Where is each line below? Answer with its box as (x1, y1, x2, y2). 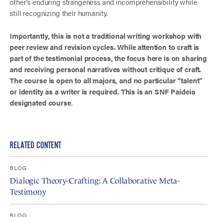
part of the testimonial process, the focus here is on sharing (10, 52, 207, 63)
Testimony (10, 187, 46, 197)
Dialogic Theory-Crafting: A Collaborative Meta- (10, 176, 180, 186)
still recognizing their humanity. (10, 8, 108, 18)
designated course (10, 97, 71, 108)
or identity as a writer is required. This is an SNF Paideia (10, 86, 195, 96)
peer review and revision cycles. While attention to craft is (10, 41, 200, 52)
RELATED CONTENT (10, 140, 62, 151)
